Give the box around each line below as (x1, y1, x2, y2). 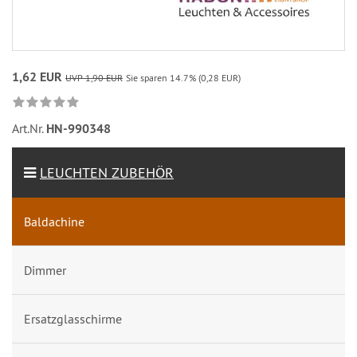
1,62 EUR (12, 68, 62, 85)
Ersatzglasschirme (24, 310, 122, 327)
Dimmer (24, 261, 66, 278)
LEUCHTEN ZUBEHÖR (40, 163, 174, 182)
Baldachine (24, 213, 84, 229)
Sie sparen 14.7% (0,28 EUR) (126, 71, 241, 84)
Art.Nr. (12, 120, 46, 136)
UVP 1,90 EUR (65, 71, 123, 84)
